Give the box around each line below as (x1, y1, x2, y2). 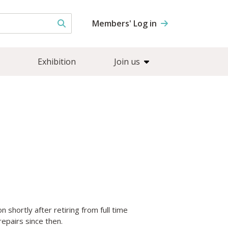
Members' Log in (92, 18, 157, 30)
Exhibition (37, 55, 76, 67)
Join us (113, 55, 140, 67)
